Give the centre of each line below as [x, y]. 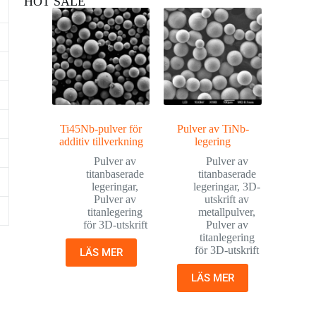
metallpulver [226, 212]
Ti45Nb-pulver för [101, 129]
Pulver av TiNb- [213, 129]
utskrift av [227, 200]
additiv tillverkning [101, 142]
